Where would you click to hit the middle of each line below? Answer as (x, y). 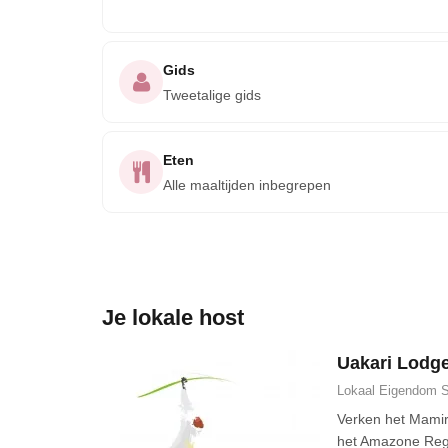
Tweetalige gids (212, 95)
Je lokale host (173, 317)
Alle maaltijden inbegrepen (247, 185)
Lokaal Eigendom (387, 390)
